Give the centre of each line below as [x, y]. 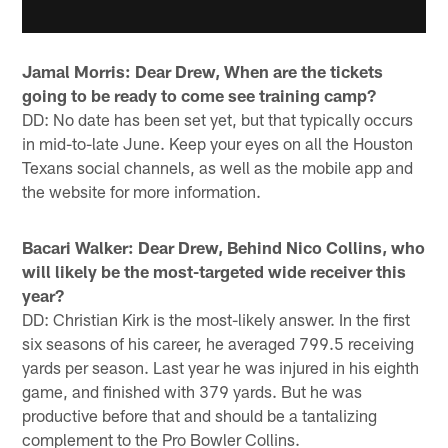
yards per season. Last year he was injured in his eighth [221, 367]
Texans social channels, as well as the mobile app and [218, 167]
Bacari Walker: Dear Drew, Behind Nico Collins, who [224, 247]
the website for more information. [142, 191]
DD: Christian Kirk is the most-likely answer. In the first [216, 319]
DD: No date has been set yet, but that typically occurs [218, 119]
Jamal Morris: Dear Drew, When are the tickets [203, 71]
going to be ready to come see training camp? [199, 95]
